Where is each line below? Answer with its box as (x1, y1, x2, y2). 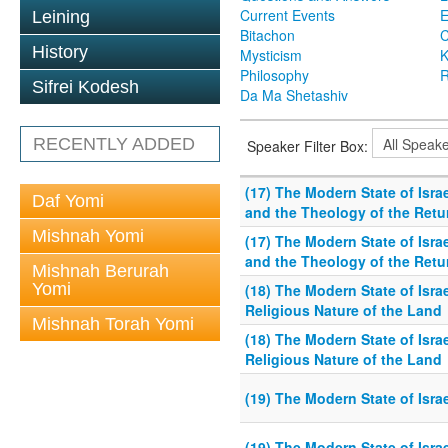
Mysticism (240, 45, 302, 66)
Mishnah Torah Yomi (32, 314, 194, 334)
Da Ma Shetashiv (240, 85, 348, 106)
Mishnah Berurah (32, 261, 169, 281)
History (32, 42, 88, 62)
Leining (32, 7, 90, 27)
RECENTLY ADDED (33, 134, 195, 154)
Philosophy (240, 65, 309, 86)
